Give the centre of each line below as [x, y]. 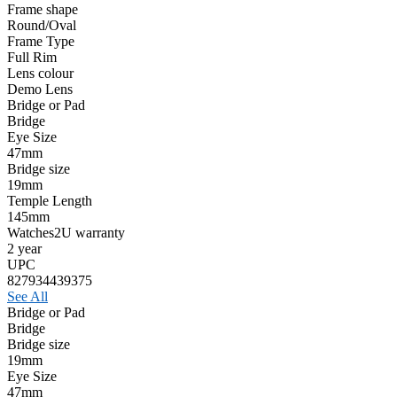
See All [27, 296]
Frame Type [41, 41]
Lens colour [40, 73]
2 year [24, 248]
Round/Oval [42, 25]
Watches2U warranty [66, 232]
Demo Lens [40, 89]
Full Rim [32, 57]
